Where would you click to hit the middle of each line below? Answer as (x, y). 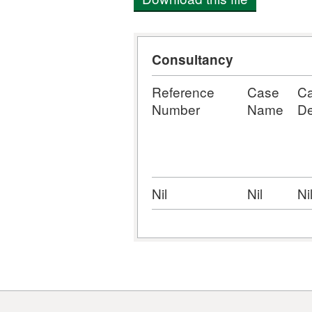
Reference (183, 92)
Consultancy (193, 60)
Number (176, 109)
